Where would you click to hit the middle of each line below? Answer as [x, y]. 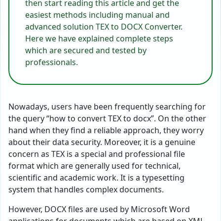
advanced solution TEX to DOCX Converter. [104, 27]
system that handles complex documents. [86, 189]
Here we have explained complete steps [99, 38]
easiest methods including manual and [97, 15]
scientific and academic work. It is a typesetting [96, 178]
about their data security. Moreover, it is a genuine [102, 142]
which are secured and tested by [86, 50]
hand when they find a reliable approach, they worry [106, 130]
